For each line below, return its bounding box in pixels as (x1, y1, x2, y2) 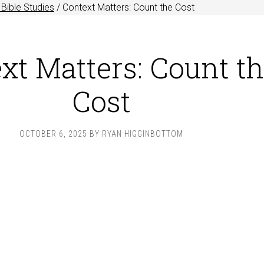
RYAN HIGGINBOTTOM (102, 129, 183, 138)
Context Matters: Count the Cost (60, 2, 194, 13)
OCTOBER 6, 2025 (19, 129, 87, 138)
